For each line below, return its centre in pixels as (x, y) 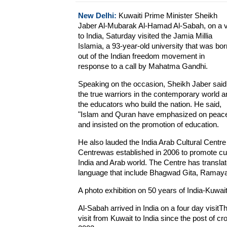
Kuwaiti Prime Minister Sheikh (167, 15)
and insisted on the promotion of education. (148, 124)
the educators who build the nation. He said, (149, 104)
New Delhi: (97, 15)
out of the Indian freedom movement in (141, 56)
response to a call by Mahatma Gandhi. (143, 66)
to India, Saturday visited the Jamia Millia (145, 36)
